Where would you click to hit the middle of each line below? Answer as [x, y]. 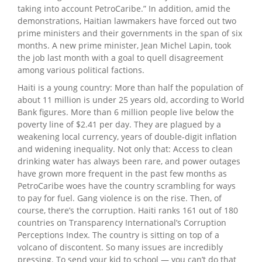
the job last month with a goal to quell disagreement [120, 57]
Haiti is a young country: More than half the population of [130, 87]
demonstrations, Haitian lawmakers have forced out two [127, 20]
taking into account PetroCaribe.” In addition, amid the [124, 8]
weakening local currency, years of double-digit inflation [127, 136]
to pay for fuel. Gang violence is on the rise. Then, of [120, 198]
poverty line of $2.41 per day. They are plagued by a [119, 124]
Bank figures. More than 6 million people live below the [126, 112]
